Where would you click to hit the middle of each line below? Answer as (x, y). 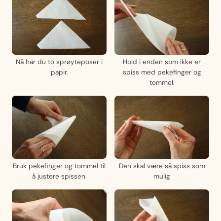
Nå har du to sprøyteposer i (59, 62)
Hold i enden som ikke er (162, 62)
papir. (59, 72)
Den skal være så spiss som (162, 166)
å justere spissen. (59, 176)
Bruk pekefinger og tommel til (59, 166)
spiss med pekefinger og (162, 72)
